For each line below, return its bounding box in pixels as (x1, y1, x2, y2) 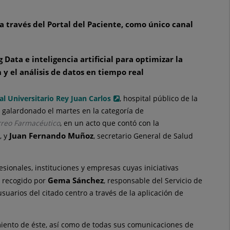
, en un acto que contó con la (60, 118, 159, 128)
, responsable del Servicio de (104, 175, 202, 185)
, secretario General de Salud (93, 130, 193, 141)
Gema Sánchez (48, 175, 104, 185)
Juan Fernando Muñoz (9, 130, 93, 141)
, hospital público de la (120, 93, 198, 103)
